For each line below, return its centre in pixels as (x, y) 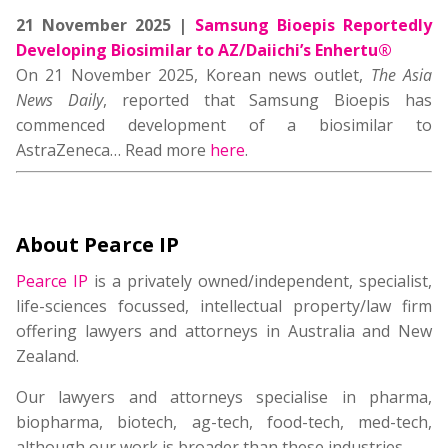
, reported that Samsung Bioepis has (267, 100)
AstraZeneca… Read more (113, 150)
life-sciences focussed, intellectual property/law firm (224, 306)
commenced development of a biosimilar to (224, 125)
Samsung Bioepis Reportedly (314, 25)
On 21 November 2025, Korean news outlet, (193, 75)
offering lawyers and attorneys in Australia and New (224, 331)
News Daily (59, 100)
